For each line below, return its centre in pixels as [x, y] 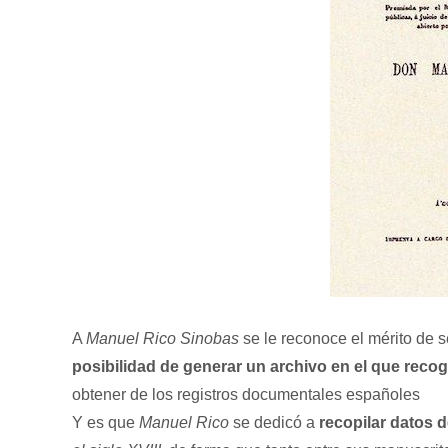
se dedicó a [274, 422]
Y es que [105, 422]
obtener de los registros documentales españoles [246, 394]
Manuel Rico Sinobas [162, 338]
